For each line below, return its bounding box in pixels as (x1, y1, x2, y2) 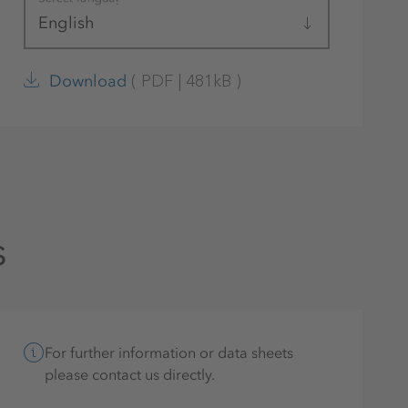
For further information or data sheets (45, 343, 294, 362)
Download (48, 70, 127, 91)
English (38, 13, 96, 33)
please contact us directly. (45, 365, 216, 383)
